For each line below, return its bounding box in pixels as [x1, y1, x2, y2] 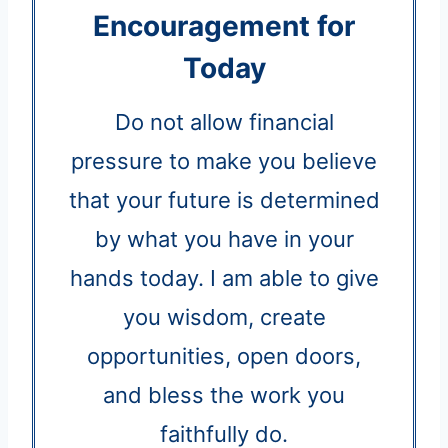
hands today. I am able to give [69, 264, 379, 291]
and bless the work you [103, 381, 345, 408]
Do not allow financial [114, 108, 334, 135]
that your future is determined [68, 186, 380, 213]
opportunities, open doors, [87, 342, 361, 369]
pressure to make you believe [71, 147, 377, 174]
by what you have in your [94, 225, 354, 252]
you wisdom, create [122, 303, 326, 330]
